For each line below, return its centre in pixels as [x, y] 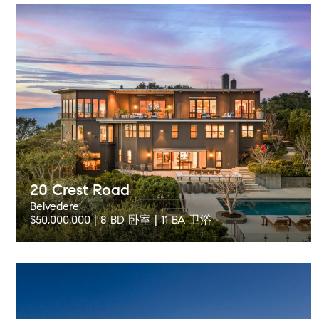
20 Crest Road [80, 190]
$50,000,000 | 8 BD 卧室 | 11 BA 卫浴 [121, 220]
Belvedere [54, 206]
